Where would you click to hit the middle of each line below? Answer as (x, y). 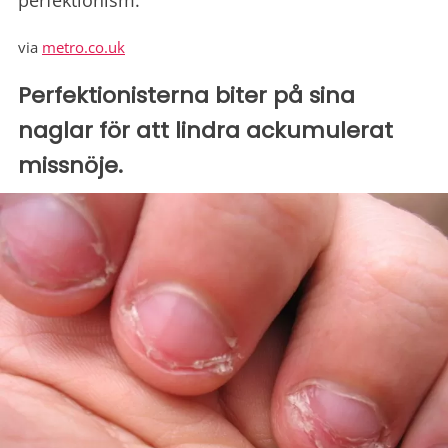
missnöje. (70, 166)
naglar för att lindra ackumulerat (205, 131)
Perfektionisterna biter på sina (186, 96)
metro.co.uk (83, 47)
